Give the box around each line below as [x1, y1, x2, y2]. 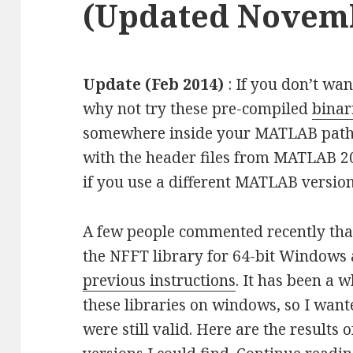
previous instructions [83, 270, 236, 292]
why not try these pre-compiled [83, 98, 313, 120]
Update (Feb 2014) [83, 74, 225, 95]
